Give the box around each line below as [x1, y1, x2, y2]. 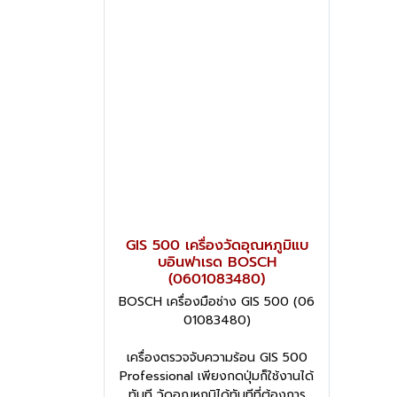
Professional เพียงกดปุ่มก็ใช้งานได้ [120, 366, 314, 385]
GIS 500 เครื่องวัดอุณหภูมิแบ [125, 234, 308, 256]
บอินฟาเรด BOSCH [157, 251, 276, 273]
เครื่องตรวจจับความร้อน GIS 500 [126, 347, 307, 367]
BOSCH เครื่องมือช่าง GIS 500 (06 [119, 292, 315, 311]
